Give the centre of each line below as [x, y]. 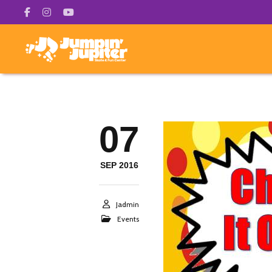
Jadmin [127, 204]
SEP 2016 [119, 165]
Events [128, 219]
